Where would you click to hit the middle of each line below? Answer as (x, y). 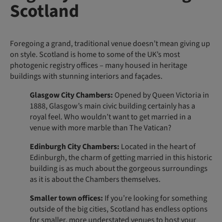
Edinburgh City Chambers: (75, 147)
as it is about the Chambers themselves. (95, 180)
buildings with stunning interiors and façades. (87, 77)
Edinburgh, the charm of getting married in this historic (121, 158)
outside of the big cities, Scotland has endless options (119, 209)
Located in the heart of (158, 147)
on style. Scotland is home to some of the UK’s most (95, 55)
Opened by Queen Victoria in (161, 95)
